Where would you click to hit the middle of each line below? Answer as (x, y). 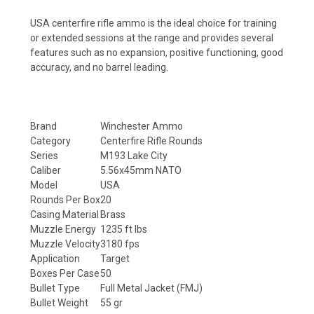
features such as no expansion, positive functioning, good (157, 52)
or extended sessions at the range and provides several (152, 37)
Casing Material (64, 214)
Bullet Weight (59, 302)
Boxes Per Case (65, 273)
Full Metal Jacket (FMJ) (151, 288)
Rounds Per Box (65, 199)
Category (50, 141)
